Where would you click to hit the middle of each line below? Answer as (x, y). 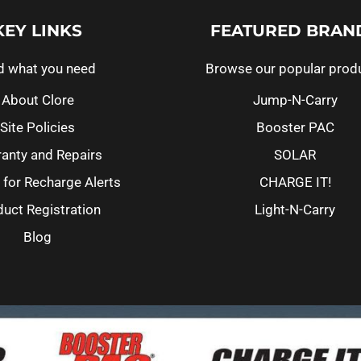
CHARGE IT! (295, 182)
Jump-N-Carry (295, 100)
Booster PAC (295, 127)
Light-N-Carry (295, 209)
